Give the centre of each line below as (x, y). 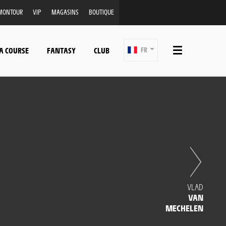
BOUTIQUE (101, 12)
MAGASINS (65, 12)
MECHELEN (184, 208)
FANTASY (61, 50)
